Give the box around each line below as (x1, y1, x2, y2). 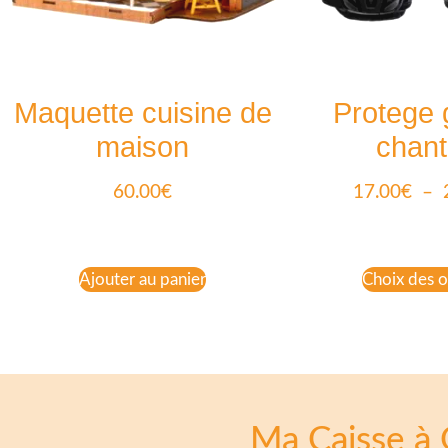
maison (96, 131, 189, 164)
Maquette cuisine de (13, 97, 272, 130)
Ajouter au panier (79, 271, 206, 289)
